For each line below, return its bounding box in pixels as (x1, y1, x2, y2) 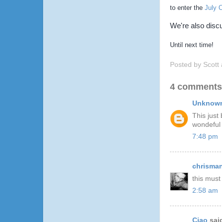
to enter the (170, 3, 205, 11)
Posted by (170, 60, 203, 68)
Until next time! (170, 41, 214, 49)
